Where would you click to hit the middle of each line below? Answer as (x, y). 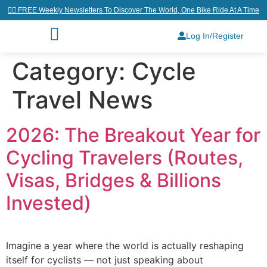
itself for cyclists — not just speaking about (105, 260)
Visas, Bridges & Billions (114, 180)
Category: (72, 71)
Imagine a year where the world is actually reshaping (125, 246)
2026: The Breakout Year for (133, 135)
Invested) (49, 203)
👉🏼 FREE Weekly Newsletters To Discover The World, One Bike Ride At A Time (133, 10)
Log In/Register (215, 36)
